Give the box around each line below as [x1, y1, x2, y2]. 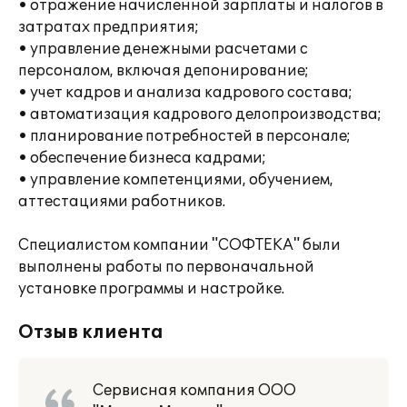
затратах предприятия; [18, 18, 199, 36]
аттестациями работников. [18, 193, 225, 211]
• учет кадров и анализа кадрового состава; [18, 84, 352, 102]
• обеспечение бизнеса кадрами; [18, 149, 266, 167]
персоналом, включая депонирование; [18, 62, 309, 80]
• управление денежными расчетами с [18, 40, 308, 58]
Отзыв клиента [18, 322, 164, 343]
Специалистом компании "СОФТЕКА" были [18, 236, 341, 254]
